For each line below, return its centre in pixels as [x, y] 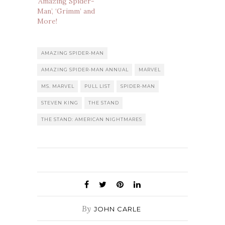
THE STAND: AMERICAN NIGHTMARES [92, 119]
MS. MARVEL [58, 86]
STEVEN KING [60, 103]
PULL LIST [97, 86]
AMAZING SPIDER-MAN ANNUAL [85, 70]
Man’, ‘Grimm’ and [66, 11]
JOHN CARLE [118, 209]
